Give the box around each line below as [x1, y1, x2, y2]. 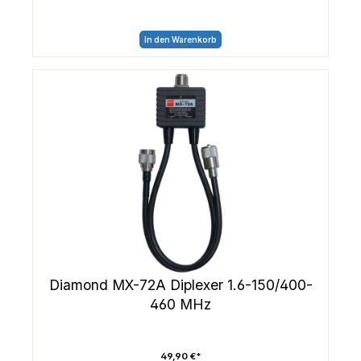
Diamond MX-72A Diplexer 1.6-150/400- [48, 276, 313, 294]
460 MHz [150, 296, 211, 313]
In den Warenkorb [144, 35, 217, 45]
